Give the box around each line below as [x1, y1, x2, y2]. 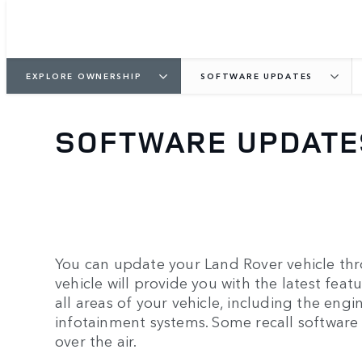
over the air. [55, 330, 137, 351]
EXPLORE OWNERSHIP [26, 69, 142, 82]
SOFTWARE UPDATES [200, 69, 314, 82]
